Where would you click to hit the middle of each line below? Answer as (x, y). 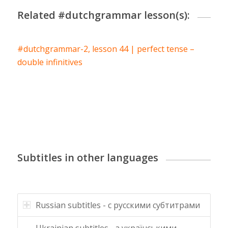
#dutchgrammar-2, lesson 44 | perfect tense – (106, 49)
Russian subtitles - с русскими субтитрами (118, 205)
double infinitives (50, 62)
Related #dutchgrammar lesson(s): (103, 15)
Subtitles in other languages (88, 157)
